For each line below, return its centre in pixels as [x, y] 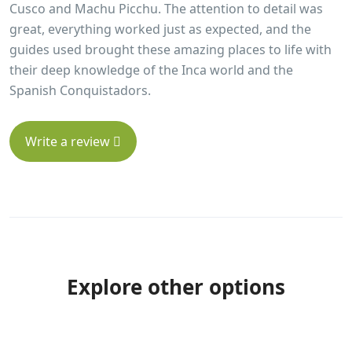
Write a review [69, 141]
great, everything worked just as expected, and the [160, 29]
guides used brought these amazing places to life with [170, 49]
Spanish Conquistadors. [80, 90]
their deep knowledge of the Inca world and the [151, 70]
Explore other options [176, 287]
